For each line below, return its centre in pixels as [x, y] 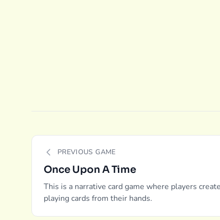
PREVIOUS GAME [87, 152]
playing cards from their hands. [98, 198]
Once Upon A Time [90, 170]
